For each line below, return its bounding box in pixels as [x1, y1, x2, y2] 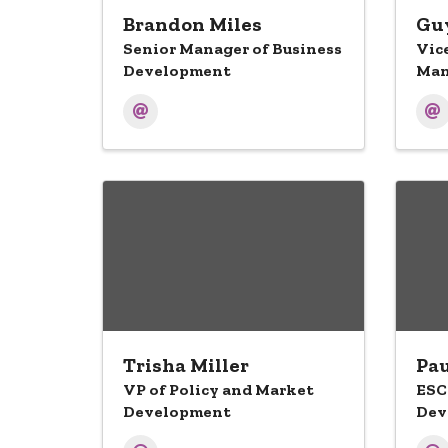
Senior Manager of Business [123, 39, 342, 58]
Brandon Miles [123, 12, 262, 36]
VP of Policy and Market [123, 380, 314, 399]
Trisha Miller [123, 353, 249, 377]
